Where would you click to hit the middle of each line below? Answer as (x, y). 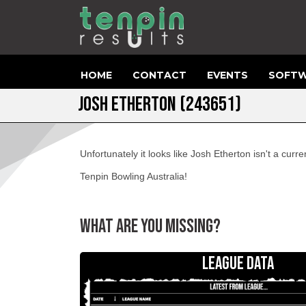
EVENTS (227, 75)
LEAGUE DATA (238, 264)
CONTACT (159, 75)
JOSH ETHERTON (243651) (159, 105)
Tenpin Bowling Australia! (134, 176)
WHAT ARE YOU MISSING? (150, 226)
